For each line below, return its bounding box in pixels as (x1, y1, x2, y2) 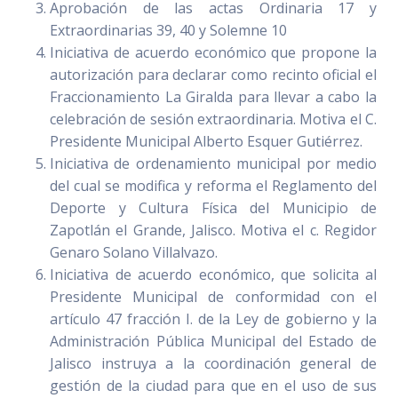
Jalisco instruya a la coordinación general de (50, 354, 377, 374)
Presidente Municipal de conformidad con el (50, 287, 377, 307)
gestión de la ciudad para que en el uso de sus (50, 376, 377, 396)
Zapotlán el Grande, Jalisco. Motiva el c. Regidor (50, 220, 377, 241)
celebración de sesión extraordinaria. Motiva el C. (50, 109, 377, 130)
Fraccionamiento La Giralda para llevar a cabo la (50, 87, 377, 107)
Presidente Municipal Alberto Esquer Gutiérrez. (50, 131, 366, 152)
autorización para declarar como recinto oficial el (50, 65, 377, 85)
